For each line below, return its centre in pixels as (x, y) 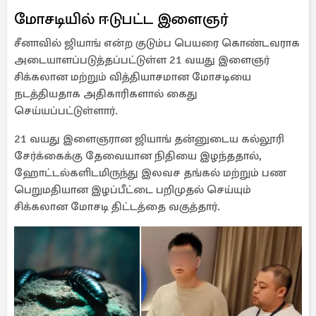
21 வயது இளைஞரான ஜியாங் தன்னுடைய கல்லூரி (149, 139)
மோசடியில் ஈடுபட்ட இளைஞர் (121, 19)
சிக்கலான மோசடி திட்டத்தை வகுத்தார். (117, 207)
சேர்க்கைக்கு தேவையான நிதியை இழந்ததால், (138, 156)
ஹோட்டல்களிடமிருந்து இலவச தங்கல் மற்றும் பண (150, 173)
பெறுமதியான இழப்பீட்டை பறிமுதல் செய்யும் (133, 190)
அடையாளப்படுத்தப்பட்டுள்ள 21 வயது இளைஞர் (142, 60)
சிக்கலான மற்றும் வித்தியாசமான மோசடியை (133, 77)
